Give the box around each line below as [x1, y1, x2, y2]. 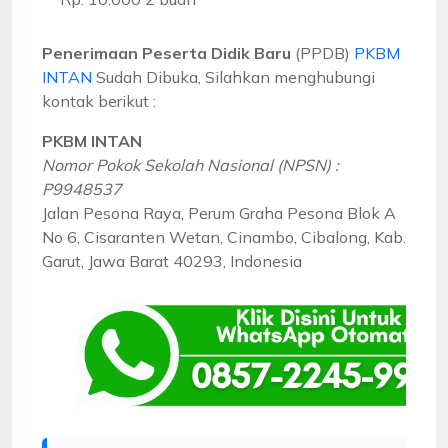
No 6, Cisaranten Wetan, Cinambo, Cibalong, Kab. [42, 226, 406, 247]
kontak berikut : [42, 90, 156, 111]
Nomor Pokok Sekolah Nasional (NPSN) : [42, 154, 339, 175]
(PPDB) [291, 42, 354, 63]
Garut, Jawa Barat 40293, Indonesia [42, 250, 302, 271]
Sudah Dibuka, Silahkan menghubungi [92, 66, 375, 87]
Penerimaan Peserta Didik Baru [42, 42, 291, 63]
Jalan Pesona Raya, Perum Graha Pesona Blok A [42, 202, 396, 223]
